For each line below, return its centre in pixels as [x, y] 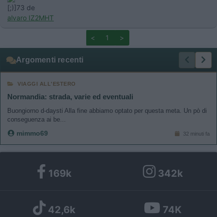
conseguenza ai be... [37, 120]
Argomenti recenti [50, 60]
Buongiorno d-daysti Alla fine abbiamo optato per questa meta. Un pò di [107, 111]
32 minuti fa [196, 133]
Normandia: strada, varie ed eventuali [70, 97]
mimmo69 [31, 133]
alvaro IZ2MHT [31, 18]
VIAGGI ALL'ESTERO [47, 84]
